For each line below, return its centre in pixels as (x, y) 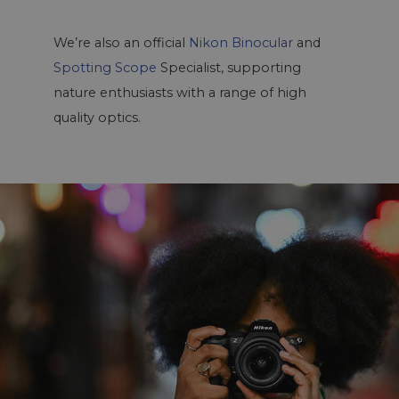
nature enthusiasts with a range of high (180, 93)
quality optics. (97, 118)
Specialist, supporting (229, 68)
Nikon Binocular (241, 43)
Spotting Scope (105, 68)
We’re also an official (121, 43)
